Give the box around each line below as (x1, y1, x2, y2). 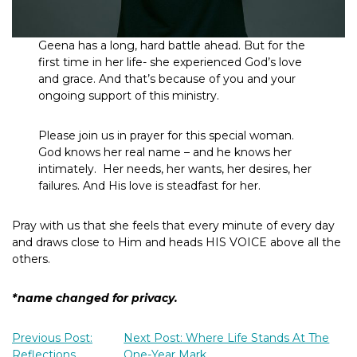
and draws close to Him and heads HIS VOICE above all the (12, 234, 341, 249)
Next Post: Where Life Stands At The (124, 331, 330, 346)
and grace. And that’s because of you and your (38, 71, 296, 86)
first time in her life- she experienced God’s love (38, 54, 303, 69)
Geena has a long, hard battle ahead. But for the (38, 37, 306, 53)
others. (12, 251, 50, 266)
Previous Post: (12, 331, 92, 346)
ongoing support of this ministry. (38, 88, 223, 103)
